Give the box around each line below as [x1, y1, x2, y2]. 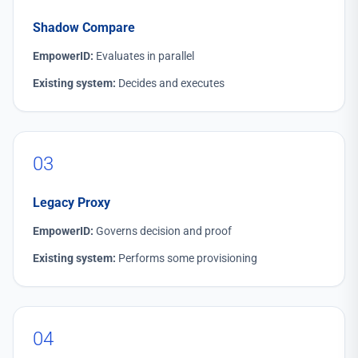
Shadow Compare [33, 19, 135, 35]
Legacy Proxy [33, 194, 110, 210]
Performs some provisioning [116, 251, 257, 265]
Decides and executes [116, 76, 225, 89]
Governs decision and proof [93, 224, 232, 237]
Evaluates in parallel [93, 49, 194, 62]
